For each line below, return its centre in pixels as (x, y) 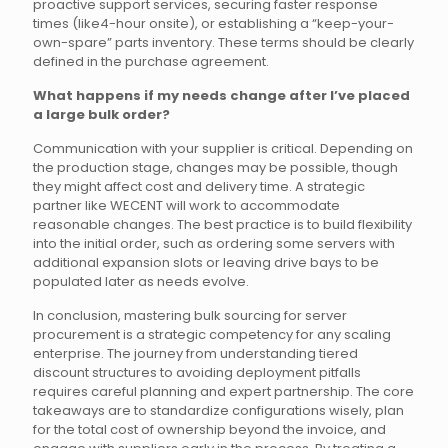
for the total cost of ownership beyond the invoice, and (209, 429)
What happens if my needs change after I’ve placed (221, 95)
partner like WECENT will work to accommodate (186, 205)
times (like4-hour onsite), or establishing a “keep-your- (213, 23)
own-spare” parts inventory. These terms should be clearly (223, 42)
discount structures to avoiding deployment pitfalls (197, 372)
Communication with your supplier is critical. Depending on (223, 148)
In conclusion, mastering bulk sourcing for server (190, 315)
